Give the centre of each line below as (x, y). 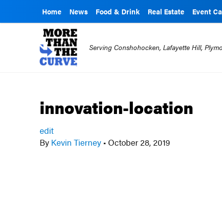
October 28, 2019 (138, 142)
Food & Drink (118, 11)
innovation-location (117, 107)
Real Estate (166, 11)
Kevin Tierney (76, 142)
